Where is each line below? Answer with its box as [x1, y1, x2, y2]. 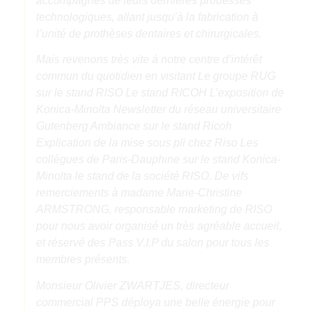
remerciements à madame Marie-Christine [35, 187, 242, 199]
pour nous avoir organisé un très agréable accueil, [35, 220, 282, 233]
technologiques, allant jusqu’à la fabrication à [35, 10, 258, 23]
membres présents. [35, 253, 130, 266]
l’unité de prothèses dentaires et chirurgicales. [35, 27, 262, 40]
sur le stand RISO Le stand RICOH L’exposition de [35, 87, 284, 99]
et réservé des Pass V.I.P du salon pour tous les [35, 237, 269, 249]
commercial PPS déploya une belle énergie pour [35, 296, 275, 308]
